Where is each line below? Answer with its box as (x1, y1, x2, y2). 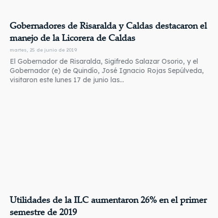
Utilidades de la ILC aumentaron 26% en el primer (10, 194, 207, 206)
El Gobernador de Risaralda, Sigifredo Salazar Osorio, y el (10, 57, 198, 66)
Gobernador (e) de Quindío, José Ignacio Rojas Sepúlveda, (10, 66, 204, 75)
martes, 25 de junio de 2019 (10, 47, 77, 54)
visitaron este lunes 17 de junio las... (10, 75, 124, 85)
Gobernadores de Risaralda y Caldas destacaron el (10, 19, 207, 32)
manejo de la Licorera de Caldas (10, 32, 135, 44)
